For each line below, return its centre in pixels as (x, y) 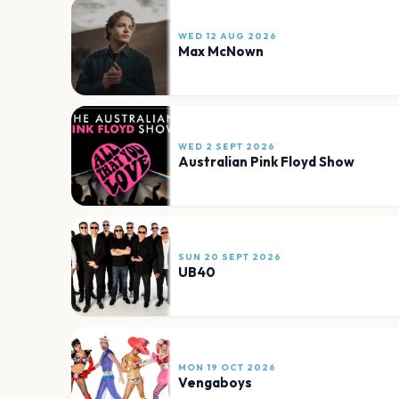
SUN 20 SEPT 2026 (230, 257)
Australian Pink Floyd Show (266, 162)
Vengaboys (215, 383)
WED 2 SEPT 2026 (227, 147)
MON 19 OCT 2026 (227, 368)
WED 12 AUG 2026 (228, 37)
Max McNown (221, 52)
